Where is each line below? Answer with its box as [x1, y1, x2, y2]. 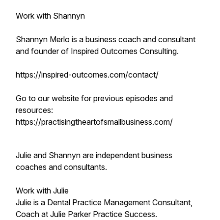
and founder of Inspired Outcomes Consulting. [16, 46, 181, 56]
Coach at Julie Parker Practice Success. [16, 209, 157, 219]
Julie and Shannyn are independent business [16, 150, 172, 160]
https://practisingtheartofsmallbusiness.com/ [16, 117, 173, 127]
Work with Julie [16, 186, 69, 195]
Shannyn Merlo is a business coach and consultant [16, 34, 195, 44]
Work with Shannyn [16, 11, 87, 21]
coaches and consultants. [16, 162, 107, 172]
